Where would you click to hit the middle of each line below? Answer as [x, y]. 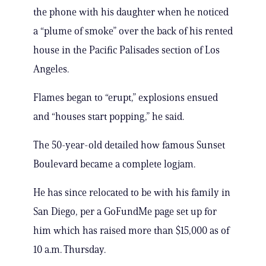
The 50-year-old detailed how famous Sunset [129, 145]
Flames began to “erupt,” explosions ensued [126, 98]
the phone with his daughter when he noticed [131, 12]
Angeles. [51, 69]
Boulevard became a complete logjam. [114, 164]
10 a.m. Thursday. [69, 250]
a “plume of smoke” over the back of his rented [133, 31]
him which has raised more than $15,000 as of [131, 231]
